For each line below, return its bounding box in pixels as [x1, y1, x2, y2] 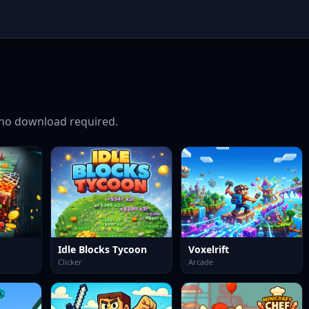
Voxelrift [188, 242, 229, 256]
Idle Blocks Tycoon [58, 242, 148, 256]
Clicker [58, 256, 83, 267]
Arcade [188, 256, 213, 267]
